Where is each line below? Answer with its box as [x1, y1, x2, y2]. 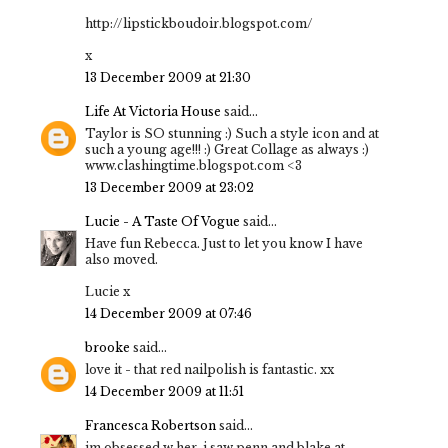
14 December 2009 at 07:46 [85, 306, 252, 322]
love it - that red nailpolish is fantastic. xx [85, 362, 334, 378]
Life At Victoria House [85, 104, 224, 120]
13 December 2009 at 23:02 [85, 180, 254, 196]
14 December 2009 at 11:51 [85, 384, 244, 400]
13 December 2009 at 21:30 [85, 70, 251, 86]
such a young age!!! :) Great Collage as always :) [85, 142, 369, 158]
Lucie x [85, 284, 130, 300]
